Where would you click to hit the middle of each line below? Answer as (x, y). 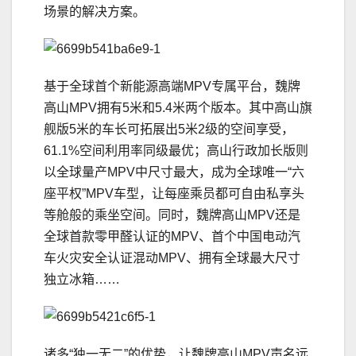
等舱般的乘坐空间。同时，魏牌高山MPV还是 (172, 215)
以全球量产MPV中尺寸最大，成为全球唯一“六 (174, 172)
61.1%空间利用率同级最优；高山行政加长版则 (176, 151)
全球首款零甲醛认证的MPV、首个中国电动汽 (172, 237)
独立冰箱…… (82, 280)
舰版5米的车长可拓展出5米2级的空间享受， (169, 130)
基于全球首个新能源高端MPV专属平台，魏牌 (172, 87)
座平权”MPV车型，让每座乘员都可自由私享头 (174, 194)
